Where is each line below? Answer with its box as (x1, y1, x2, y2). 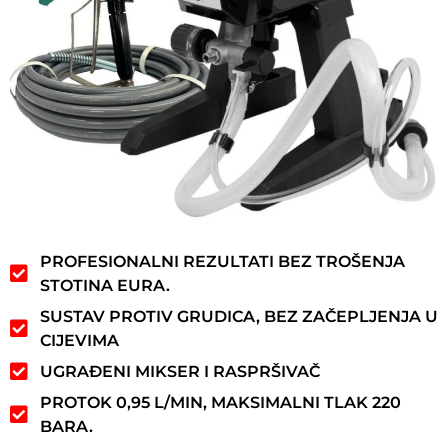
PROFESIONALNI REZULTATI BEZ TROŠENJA (40, 251, 405, 271)
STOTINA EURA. (40, 275, 170, 295)
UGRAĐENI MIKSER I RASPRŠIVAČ (40, 361, 320, 381)
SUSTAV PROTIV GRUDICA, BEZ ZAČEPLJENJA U (40, 306, 438, 326)
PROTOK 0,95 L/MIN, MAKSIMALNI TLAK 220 (40, 392, 401, 412)
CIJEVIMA (40, 330, 119, 350)
